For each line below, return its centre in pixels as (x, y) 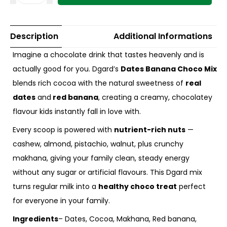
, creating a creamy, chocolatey (155, 98)
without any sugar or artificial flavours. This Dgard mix (107, 173)
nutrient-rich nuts (150, 130)
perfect (191, 187)
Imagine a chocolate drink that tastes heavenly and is (108, 55)
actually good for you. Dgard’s (67, 69)
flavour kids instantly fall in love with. (77, 112)
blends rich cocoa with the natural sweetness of (99, 83)
